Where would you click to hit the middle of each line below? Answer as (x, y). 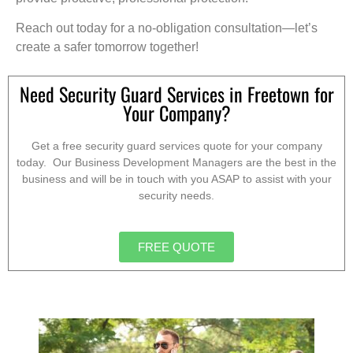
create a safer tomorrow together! (107, 46)
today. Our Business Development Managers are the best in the (176, 163)
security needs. (176, 196)
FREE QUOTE (176, 247)
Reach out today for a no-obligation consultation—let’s (167, 28)
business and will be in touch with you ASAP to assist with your (176, 179)
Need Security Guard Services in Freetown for (176, 94)
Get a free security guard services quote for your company (176, 146)
